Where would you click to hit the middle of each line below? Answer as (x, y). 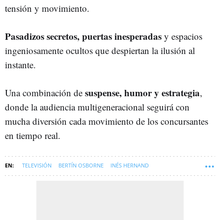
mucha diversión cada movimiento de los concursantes (107, 121)
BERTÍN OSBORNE (81, 165)
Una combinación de (45, 92)
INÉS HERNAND (130, 165)
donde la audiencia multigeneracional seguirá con (97, 107)
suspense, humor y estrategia (142, 92)
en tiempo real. (33, 135)
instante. (20, 64)
